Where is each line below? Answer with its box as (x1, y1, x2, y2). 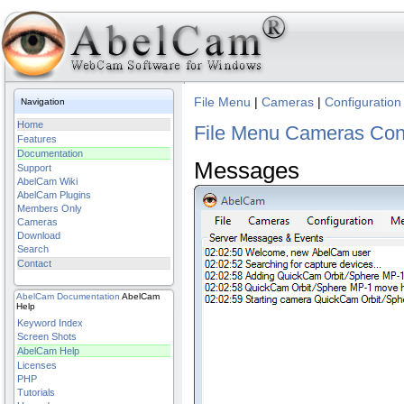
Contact (17, 258, 51, 269)
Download (17, 230, 60, 241)
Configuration (325, 96, 401, 109)
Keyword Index (17, 317, 83, 328)
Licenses (17, 360, 57, 371)
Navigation (21, 96, 65, 106)
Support (17, 162, 51, 173)
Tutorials (17, 387, 55, 398)
